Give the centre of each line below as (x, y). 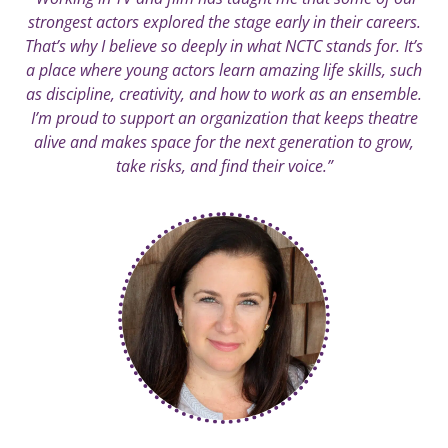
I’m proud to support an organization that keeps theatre (224, 117)
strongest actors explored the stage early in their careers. (224, 21)
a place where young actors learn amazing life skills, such (224, 69)
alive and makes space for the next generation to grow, (224, 141)
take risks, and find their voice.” (224, 165)
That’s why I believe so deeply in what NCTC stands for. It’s (224, 45)
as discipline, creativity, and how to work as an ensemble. (224, 93)
